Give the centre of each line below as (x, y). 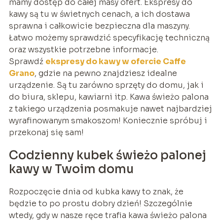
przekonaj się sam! (46, 132)
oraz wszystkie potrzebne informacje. (83, 49)
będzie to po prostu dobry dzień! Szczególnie (100, 203)
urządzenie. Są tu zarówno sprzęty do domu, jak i (106, 85)
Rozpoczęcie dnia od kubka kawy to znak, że (96, 191)
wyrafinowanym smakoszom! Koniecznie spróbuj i (108, 120)
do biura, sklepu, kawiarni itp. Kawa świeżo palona (109, 97)
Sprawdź (27, 61)
